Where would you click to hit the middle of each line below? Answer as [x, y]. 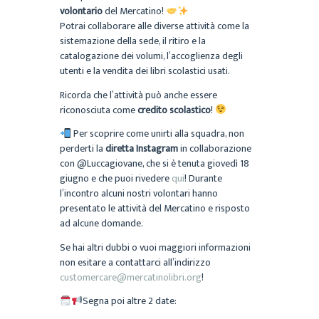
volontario [82, 11]
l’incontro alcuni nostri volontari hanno [139, 194]
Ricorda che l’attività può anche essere [138, 95]
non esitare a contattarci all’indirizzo [135, 262]
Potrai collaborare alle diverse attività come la [155, 26]
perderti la [83, 149]
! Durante [203, 179]
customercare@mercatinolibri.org [131, 277]
